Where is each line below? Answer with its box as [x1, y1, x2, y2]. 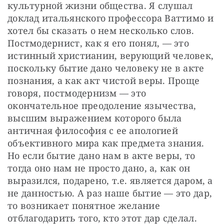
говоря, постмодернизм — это [7, 86, 146, 99]
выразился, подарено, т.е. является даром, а [7, 174, 213, 186]
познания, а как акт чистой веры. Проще [7, 74, 200, 86]
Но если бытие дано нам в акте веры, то [7, 149, 195, 161]
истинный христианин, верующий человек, [7, 49, 214, 61]
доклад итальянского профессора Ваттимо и [7, 11, 213, 24]
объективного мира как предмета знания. [7, 136, 204, 149]
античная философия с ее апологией [7, 124, 178, 136]
